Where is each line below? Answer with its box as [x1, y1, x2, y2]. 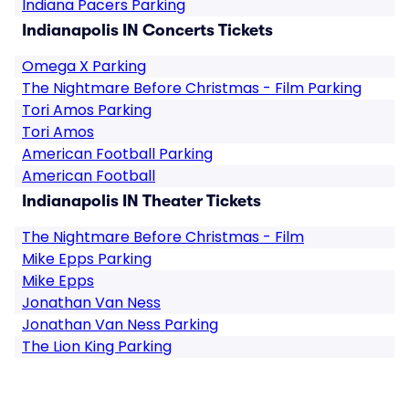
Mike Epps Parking [22, 248, 152, 269]
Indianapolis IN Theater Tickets [22, 192, 261, 210]
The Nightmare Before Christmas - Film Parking [22, 78, 362, 99]
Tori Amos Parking [22, 100, 152, 121]
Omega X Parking [22, 56, 146, 77]
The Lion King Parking [22, 336, 172, 357]
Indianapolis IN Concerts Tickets [22, 21, 273, 39]
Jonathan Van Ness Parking [22, 314, 218, 335]
